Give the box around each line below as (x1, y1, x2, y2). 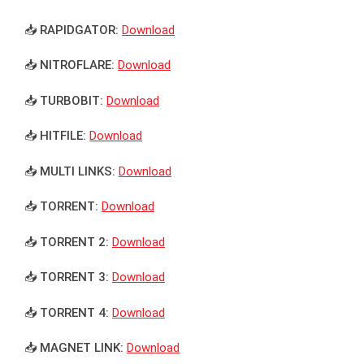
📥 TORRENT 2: (24, 234, 109, 249)
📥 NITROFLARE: (24, 58, 115, 73)
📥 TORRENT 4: (24, 305, 109, 320)
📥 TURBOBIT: (24, 93, 103, 108)
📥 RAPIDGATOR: (24, 22, 119, 37)
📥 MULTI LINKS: (24, 163, 115, 179)
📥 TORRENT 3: (24, 270, 109, 285)
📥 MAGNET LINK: (24, 340, 123, 356)
